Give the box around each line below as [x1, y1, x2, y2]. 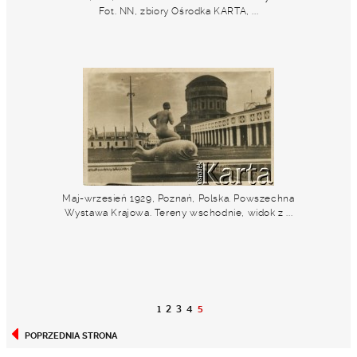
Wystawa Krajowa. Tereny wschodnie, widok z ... [64, 207, 293, 218]
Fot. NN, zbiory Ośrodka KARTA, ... [98, 6, 259, 17]
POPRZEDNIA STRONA [25, 331, 117, 341]
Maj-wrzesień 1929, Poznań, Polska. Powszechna [62, 193, 295, 204]
